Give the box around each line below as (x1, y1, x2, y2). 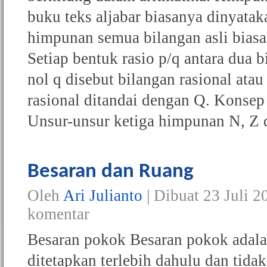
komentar (27, 205, 89, 223)
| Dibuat (142, 187, 203, 205)
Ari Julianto (63, 187, 142, 205)
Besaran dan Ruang (27, 161, 194, 183)
